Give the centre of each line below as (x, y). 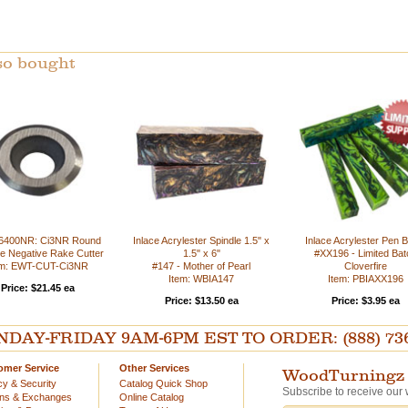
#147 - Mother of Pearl (201, 266)
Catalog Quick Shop (163, 383)
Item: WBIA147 (201, 279)
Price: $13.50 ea (201, 301)
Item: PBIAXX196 (365, 279)
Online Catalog (152, 397)
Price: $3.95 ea (365, 301)
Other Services (154, 368)
